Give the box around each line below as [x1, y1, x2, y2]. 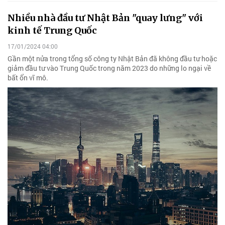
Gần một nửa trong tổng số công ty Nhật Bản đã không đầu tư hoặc [8, 53, 217, 63]
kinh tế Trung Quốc [8, 25, 97, 37]
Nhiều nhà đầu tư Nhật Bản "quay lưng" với [8, 12, 203, 24]
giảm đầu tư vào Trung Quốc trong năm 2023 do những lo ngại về [8, 63, 211, 73]
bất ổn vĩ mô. [8, 72, 48, 82]
